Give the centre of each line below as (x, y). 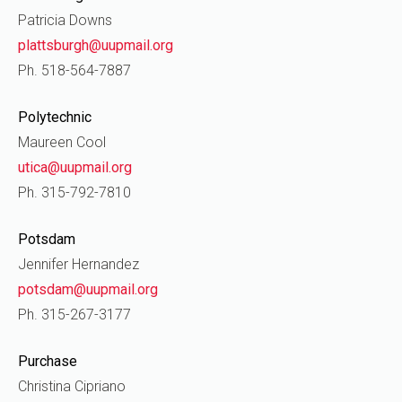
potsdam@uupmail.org (88, 289)
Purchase (48, 361)
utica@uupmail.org (75, 167)
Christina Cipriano (72, 386)
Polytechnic (55, 117)
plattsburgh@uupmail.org (96, 45)
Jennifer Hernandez (79, 264)
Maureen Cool (62, 142)
